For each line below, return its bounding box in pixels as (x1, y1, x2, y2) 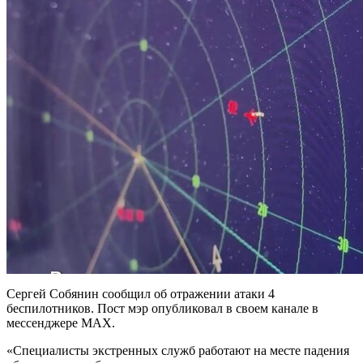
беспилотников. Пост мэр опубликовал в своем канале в (6, 301, 318, 316)
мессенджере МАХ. (6, 316, 115, 331)
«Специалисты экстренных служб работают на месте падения (6, 344, 349, 358)
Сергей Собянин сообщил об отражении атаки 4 (6, 287, 275, 301)
